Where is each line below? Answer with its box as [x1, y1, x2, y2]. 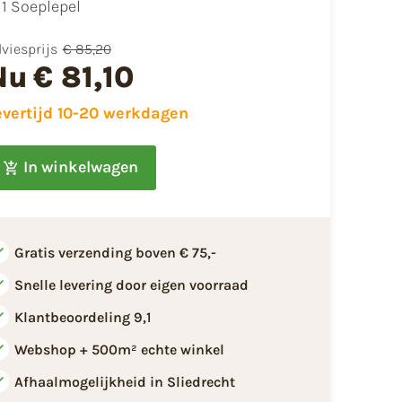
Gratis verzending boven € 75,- [13, 243, 216, 261]
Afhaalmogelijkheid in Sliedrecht [13, 372, 235, 390]
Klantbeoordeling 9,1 [13, 308, 152, 326]
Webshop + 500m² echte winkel [13, 340, 224, 358]
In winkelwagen [22, 157, 138, 178]
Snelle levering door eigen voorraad [13, 275, 249, 293]
